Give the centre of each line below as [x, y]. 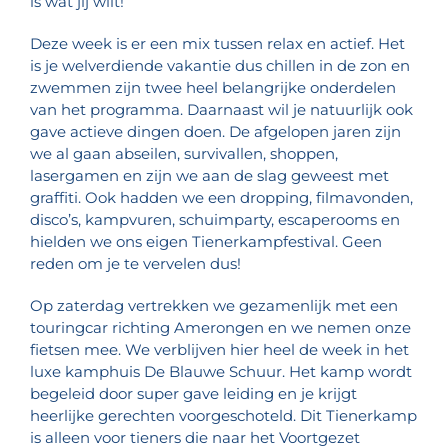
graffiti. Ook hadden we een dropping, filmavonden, [221, 198]
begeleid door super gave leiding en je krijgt [193, 394]
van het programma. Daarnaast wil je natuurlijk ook [221, 110]
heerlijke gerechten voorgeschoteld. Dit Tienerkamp [223, 416]
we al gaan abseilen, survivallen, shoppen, [184, 154]
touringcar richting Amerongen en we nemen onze [220, 328]
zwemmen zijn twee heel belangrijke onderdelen [213, 88]
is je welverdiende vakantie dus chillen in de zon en [220, 66]
